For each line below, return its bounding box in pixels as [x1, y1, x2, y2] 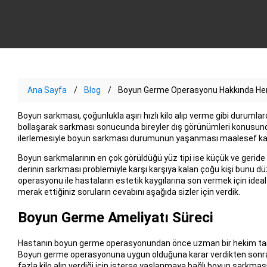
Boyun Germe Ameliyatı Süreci [17, 209, 213, 226]
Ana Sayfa [27, 85, 67, 95]
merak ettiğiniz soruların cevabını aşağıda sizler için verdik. [17, 187, 240, 197]
